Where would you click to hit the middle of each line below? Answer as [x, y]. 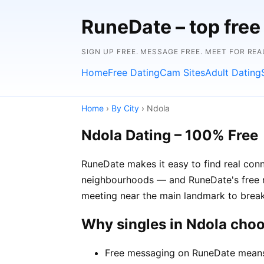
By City [125, 108]
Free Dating [134, 72]
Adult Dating [233, 72]
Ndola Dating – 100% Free [170, 135]
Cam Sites [182, 72]
